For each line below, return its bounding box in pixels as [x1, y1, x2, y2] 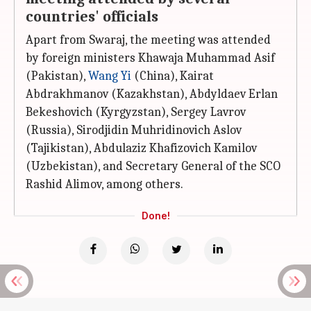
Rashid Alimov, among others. [26, 177, 183, 192]
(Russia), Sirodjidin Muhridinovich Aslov [26, 123, 242, 137]
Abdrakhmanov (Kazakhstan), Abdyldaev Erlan [26, 87, 278, 101]
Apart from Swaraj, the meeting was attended [26, 33, 271, 47]
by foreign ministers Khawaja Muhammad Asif [26, 51, 275, 65]
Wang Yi [88, 69, 131, 83]
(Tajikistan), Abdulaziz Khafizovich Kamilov [26, 141, 257, 155]
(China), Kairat [131, 69, 214, 83]
